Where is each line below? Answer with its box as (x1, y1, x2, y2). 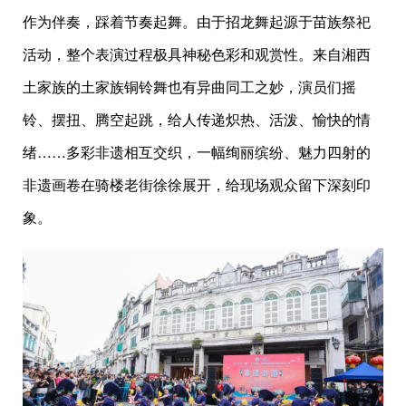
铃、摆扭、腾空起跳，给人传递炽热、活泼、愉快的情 (23, 108, 371, 130)
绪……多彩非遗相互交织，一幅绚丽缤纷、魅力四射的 (23, 140, 371, 162)
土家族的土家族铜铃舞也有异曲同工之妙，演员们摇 (23, 75, 356, 97)
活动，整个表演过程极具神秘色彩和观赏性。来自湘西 (23, 43, 371, 64)
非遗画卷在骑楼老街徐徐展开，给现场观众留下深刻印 (23, 173, 371, 195)
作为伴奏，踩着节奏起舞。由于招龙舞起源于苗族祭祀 (23, 10, 371, 32)
